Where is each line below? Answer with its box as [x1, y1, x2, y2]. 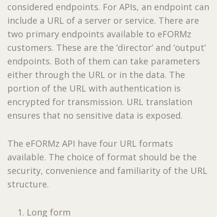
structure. [7, 178, 51, 190]
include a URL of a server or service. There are [7, 14, 199, 26]
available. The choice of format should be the [7, 151, 197, 163]
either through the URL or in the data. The [7, 68, 185, 80]
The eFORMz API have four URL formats [7, 137, 173, 149]
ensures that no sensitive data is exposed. [7, 109, 183, 121]
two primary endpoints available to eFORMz [7, 28, 191, 40]
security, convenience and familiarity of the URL [7, 164, 207, 176]
